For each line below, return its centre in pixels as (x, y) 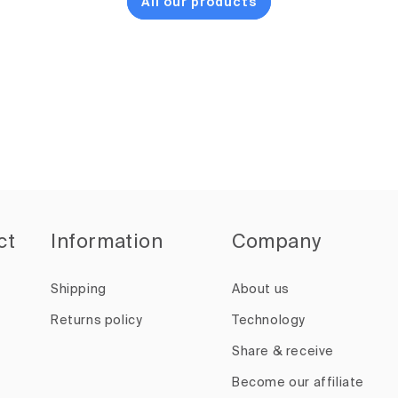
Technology (269, 321)
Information (107, 243)
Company (277, 243)
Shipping (79, 290)
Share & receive (283, 352)
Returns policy (97, 321)
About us (261, 290)
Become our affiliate (298, 383)
